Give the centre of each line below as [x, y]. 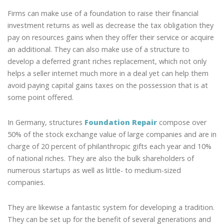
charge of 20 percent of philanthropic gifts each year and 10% [109, 146]
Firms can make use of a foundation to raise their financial [103, 13]
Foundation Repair [121, 122]
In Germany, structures [46, 122]
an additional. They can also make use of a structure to [98, 49]
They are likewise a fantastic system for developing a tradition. [111, 207]
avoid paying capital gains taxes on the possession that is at [108, 85]
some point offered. [40, 97]
